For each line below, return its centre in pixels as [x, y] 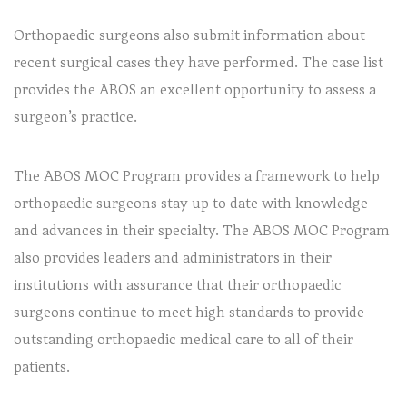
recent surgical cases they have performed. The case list [199, 62]
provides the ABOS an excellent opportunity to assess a [195, 89]
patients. [42, 367]
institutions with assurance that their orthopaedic [178, 285]
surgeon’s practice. [75, 117]
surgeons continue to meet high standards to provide [189, 312]
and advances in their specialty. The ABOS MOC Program [202, 230]
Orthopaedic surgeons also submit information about [189, 35]
